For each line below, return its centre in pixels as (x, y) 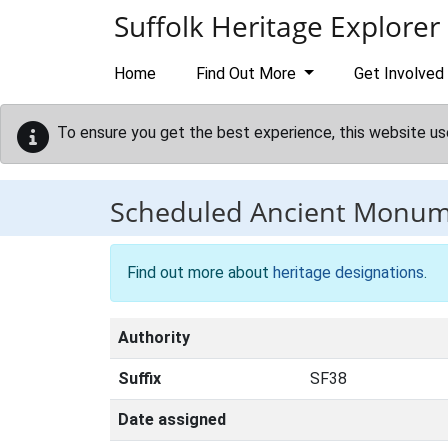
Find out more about (200, 272)
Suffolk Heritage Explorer (277, 26)
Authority (154, 337)
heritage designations (348, 272)
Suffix (139, 378)
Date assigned (172, 419)
